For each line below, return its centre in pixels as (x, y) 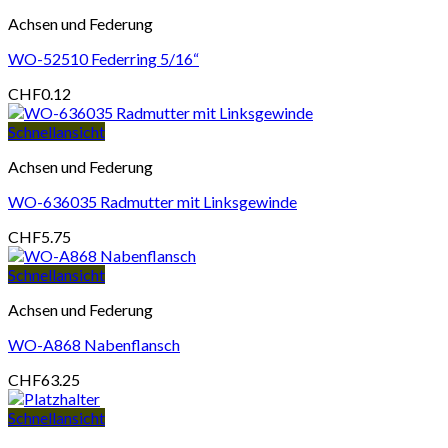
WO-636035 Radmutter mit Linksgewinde (152, 202)
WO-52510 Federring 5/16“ (103, 59)
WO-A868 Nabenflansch (94, 345)
